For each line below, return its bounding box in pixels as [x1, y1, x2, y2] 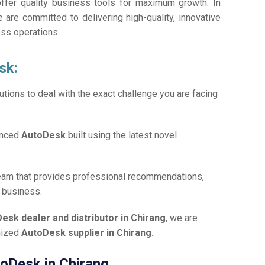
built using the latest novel [68, 130, 177, 141]
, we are [166, 212, 198, 224]
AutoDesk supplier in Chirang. [21, 227, 154, 239]
